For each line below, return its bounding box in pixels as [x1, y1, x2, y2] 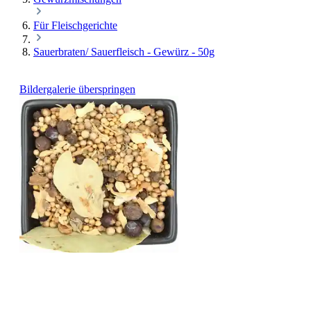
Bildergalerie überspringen [19, 83, 135, 95]
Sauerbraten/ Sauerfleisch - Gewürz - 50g [33, 46, 215, 58]
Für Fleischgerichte [33, 19, 117, 31]
